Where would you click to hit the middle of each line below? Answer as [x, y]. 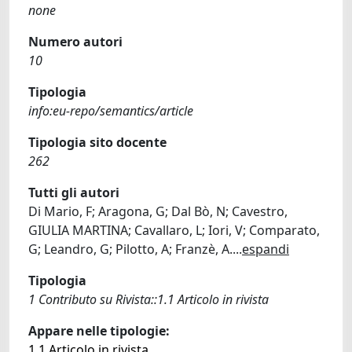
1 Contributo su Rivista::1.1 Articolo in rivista [148, 299]
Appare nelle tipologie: [99, 331]
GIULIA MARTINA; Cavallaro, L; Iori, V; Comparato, [174, 230]
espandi [266, 249]
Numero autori [75, 42]
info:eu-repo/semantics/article [111, 111]
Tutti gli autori [74, 192]
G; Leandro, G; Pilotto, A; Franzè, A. [130, 249]
